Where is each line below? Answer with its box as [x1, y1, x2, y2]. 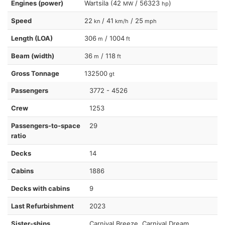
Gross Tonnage [11, 69, 59, 77]
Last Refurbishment [11, 201, 74, 210]
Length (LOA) [11, 34, 53, 42]
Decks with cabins [11, 184, 70, 192]
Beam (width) [11, 51, 54, 60]
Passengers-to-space [11, 121, 80, 130]
